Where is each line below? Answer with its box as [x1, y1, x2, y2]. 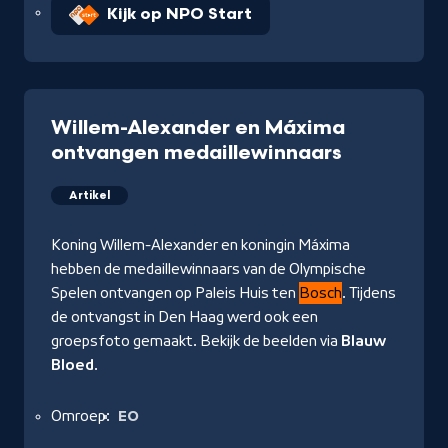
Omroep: [51, 407, 110, 424]
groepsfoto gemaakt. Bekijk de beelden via [51, 332, 341, 349]
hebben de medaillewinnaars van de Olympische [51, 260, 366, 277]
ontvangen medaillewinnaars [51, 140, 342, 165]
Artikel [69, 188, 110, 202]
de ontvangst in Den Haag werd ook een [51, 308, 318, 325]
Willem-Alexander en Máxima [51, 115, 345, 140]
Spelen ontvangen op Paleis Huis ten [51, 284, 299, 301]
